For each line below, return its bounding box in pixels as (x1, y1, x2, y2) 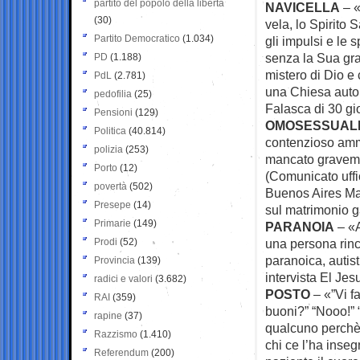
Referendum (94, 346, 149, 358)
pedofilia (94, 88, 132, 100)
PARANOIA (265, 219, 334, 234)
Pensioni (94, 106, 133, 118)
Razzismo (94, 328, 137, 340)
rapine (94, 309, 122, 321)
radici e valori (94, 272, 153, 284)
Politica (94, 125, 126, 137)
